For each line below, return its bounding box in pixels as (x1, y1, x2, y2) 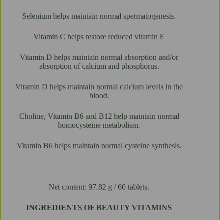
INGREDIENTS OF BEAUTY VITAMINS (26, 203, 172, 212)
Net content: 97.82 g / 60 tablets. (49, 183, 150, 192)
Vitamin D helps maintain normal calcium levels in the (15, 82, 183, 91)
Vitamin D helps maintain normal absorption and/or (20, 53, 179, 62)
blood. (89, 91, 109, 100)
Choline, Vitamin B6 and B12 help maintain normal (19, 112, 179, 121)
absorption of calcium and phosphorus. (39, 62, 159, 71)
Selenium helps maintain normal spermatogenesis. (22, 12, 176, 21)
